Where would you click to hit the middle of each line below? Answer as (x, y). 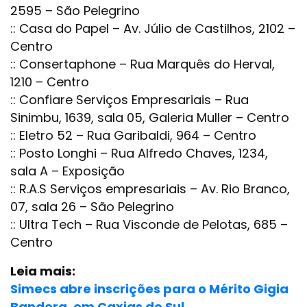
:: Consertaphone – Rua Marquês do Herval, (143, 64)
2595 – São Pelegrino (75, 10)
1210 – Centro (50, 82)
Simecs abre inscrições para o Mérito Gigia (149, 288)
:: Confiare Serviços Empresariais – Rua (130, 99)
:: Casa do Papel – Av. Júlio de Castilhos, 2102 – (153, 28)
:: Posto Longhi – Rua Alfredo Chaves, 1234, (139, 153)
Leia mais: (43, 271)
